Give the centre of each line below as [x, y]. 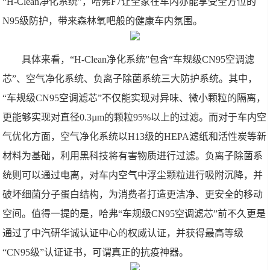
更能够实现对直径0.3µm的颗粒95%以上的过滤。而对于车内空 [135, 117]
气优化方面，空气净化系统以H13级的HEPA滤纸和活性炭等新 [135, 137]
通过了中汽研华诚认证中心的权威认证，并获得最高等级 [123, 233]
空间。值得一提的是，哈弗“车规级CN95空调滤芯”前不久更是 [134, 214]
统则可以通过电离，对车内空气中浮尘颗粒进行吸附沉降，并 [133, 175]
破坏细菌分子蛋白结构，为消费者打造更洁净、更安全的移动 [133, 194]
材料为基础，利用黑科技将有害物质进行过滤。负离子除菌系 [133, 156]
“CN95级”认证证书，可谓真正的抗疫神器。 [96, 252]
